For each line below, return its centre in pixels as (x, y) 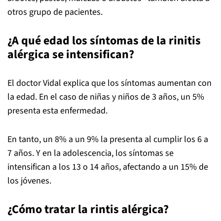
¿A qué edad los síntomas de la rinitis (104, 41)
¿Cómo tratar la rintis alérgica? (88, 209)
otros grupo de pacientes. (55, 12)
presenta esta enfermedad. (57, 111)
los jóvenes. (29, 181)
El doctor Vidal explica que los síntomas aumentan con (110, 83)
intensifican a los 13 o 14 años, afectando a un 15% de (108, 167)
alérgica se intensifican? (71, 55)
